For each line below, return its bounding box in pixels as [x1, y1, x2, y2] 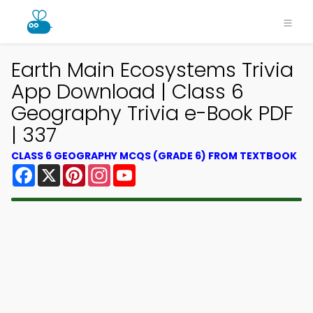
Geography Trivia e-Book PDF [11, 99, 293, 127]
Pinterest [85, 161, 136, 177]
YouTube [136, 161, 183, 177]
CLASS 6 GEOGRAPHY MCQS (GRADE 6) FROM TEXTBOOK [11, 149, 297, 163]
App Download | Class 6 [11, 78, 244, 105]
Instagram [110, 161, 168, 177]
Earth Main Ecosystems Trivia [11, 56, 293, 84]
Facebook [35, 161, 90, 177]
